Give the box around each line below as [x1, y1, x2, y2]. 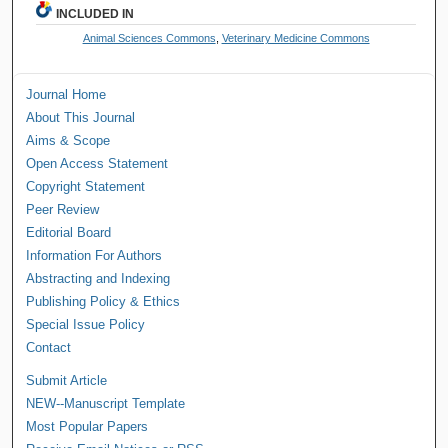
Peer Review [26, 201, 100, 217]
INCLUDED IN [56, 6, 135, 21]
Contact [26, 339, 72, 355]
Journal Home [26, 86, 107, 102]
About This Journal [26, 109, 136, 125]
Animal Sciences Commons [82, 31, 216, 44]
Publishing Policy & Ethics [26, 293, 181, 309]
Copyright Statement [26, 178, 146, 194]
